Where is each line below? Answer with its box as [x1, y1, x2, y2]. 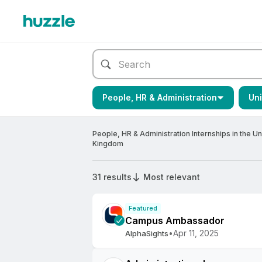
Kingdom [92, 139, 123, 148]
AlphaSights [125, 229, 168, 238]
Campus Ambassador [125, 215, 225, 226]
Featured [129, 204, 157, 212]
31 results [92, 172, 132, 182]
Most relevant [143, 172, 200, 182]
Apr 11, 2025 [173, 228, 219, 238]
